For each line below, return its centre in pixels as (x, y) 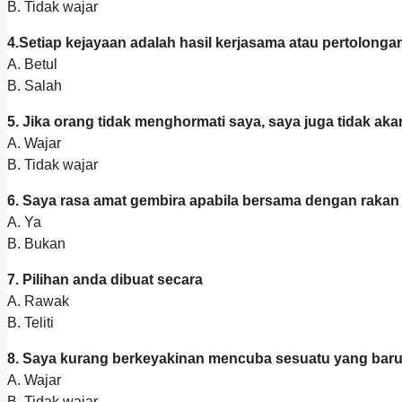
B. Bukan (36, 244)
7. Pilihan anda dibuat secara (105, 280)
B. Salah (35, 86)
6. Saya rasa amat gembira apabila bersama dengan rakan (203, 201)
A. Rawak (38, 301)
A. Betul (32, 65)
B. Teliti (31, 323)
